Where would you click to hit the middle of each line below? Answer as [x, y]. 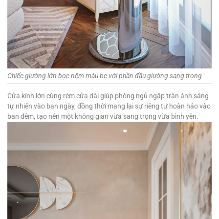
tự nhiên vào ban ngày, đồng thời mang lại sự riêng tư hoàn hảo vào [109, 106]
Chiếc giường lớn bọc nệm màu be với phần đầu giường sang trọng [105, 76]
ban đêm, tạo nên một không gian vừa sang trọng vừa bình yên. [103, 116]
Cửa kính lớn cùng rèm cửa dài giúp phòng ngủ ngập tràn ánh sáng [108, 96]
